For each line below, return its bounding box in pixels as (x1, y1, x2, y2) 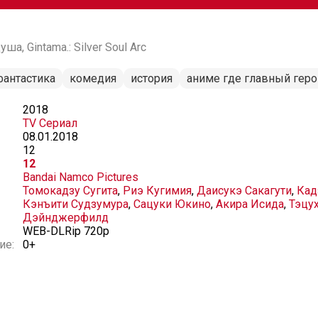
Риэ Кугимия (123, 184, 192, 197)
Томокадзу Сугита (23, 184, 118, 197)
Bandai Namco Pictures (23, 170, 138, 184)
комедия (70, 72, 116, 85)
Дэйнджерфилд (23, 211, 109, 224)
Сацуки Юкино (133, 197, 211, 211)
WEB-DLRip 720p (23, 224, 109, 238)
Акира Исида (216, 197, 284, 211)
